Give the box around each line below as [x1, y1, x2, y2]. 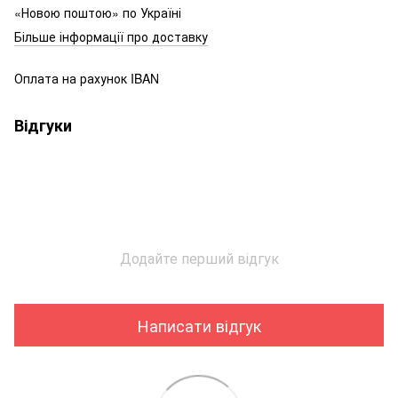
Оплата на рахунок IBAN [14, 69, 159, 88]
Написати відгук [137, 313, 261, 337]
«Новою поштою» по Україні [14, 4, 185, 22]
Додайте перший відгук [119, 248, 279, 269]
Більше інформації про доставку [14, 28, 208, 46]
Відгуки [14, 114, 72, 138]
